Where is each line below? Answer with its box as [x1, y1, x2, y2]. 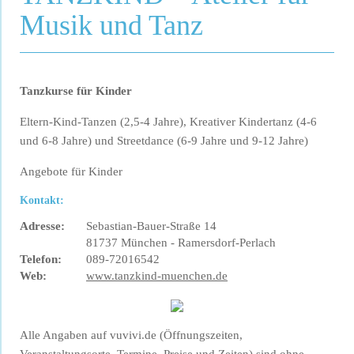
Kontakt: [20, 194, 64, 207]
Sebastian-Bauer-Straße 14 [86, 220, 217, 233]
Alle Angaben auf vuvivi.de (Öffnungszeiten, [20, 329, 243, 342]
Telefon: [20, 253, 62, 266]
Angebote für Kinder [20, 165, 122, 179]
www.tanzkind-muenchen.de [86, 269, 228, 283]
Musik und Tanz [20, 9, 203, 41]
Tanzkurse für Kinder [20, 85, 132, 98]
